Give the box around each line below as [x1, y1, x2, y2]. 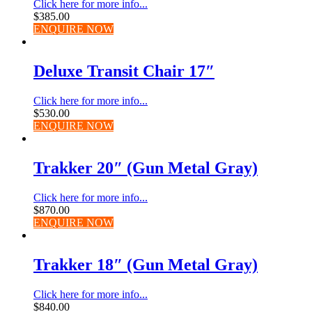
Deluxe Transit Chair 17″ [33, 61, 214, 80]
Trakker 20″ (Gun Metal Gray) [33, 158, 258, 177]
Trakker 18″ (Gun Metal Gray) [33, 255, 258, 274]
